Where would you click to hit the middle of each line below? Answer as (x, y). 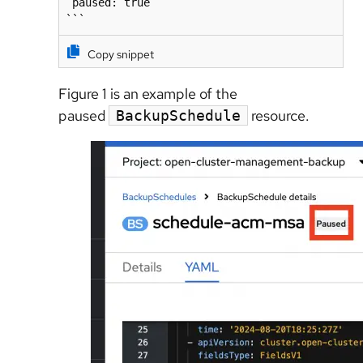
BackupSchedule (178, 115)
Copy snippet (121, 54)
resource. (280, 115)
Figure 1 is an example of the (148, 93)
